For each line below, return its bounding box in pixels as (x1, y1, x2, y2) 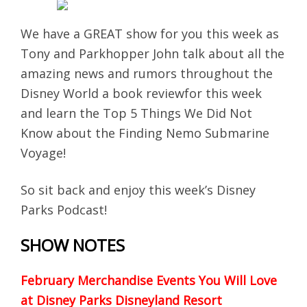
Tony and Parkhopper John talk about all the (21, 45, 284, 62)
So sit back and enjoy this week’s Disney (21, 181, 256, 198)
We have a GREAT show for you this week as (21, 25, 279, 42)
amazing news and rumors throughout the (21, 64, 273, 82)
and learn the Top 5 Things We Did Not (21, 104, 252, 121)
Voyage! (21, 144, 66, 161)
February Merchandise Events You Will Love (21, 271, 277, 288)
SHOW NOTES (21, 233, 125, 256)
